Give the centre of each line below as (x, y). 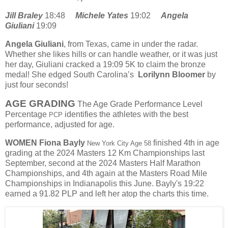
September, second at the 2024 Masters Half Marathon (103, 163)
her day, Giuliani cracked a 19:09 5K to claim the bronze (105, 64)
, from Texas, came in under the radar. (131, 44)
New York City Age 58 (119, 143)
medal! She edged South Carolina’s (69, 74)
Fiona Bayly (62, 142)
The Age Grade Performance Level (139, 104)
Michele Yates (102, 16)
